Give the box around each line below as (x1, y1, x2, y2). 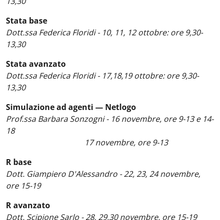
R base (6, 157, 31, 167)
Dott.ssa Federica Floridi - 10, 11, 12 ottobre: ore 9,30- (6, 27, 203, 38)
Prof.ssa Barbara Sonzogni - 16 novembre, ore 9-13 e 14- (6, 113, 214, 124)
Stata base (6, 15, 47, 26)
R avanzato (6, 200, 52, 211)
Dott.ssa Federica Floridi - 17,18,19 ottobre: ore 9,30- (6, 70, 199, 81)
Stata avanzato (6, 58, 66, 69)
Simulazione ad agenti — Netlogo (6, 102, 138, 112)
